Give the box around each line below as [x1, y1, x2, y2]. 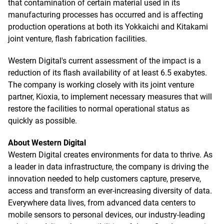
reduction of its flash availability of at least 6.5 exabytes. [8, 68, 207, 77]
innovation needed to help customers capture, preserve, [8, 174, 201, 183]
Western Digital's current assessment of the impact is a [8, 56, 201, 65]
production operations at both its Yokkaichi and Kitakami [8, 22, 208, 31]
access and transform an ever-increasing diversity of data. [8, 186, 212, 195]
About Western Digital [8, 138, 86, 147]
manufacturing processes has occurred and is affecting [8, 10, 203, 19]
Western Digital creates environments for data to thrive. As [8, 150, 212, 159]
